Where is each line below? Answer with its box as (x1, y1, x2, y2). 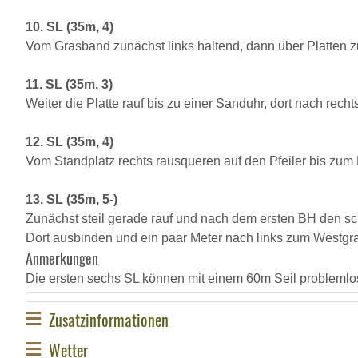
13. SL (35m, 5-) (26, 193, 117, 206)
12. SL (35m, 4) (26, 135, 113, 149)
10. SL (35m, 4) (26, 20, 113, 34)
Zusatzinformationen (49, 307, 169, 332)
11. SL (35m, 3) (26, 78, 113, 91)
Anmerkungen (26, 248, 98, 268)
